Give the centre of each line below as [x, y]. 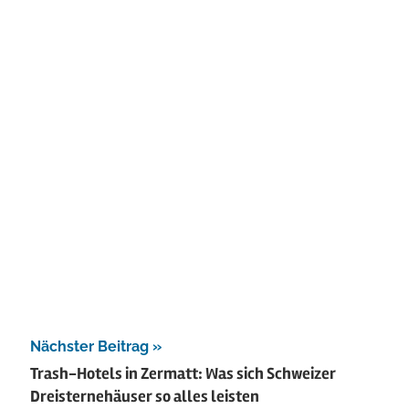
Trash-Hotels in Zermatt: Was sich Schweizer [183, 373]
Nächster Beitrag [89, 347]
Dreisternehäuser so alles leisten [144, 396]
